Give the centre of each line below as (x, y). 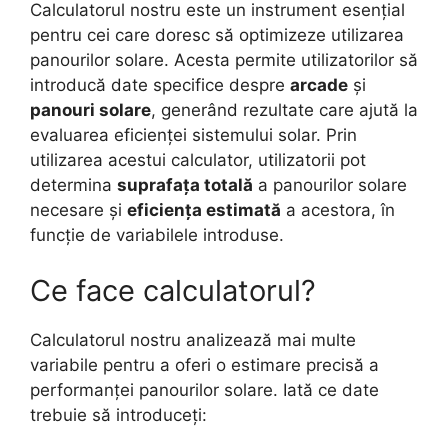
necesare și (78, 210)
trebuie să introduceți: (118, 414)
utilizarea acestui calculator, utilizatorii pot (198, 160)
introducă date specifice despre (160, 85)
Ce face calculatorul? (173, 290)
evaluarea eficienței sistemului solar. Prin (193, 135)
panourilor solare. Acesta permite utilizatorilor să (224, 60)
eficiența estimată (204, 210)
